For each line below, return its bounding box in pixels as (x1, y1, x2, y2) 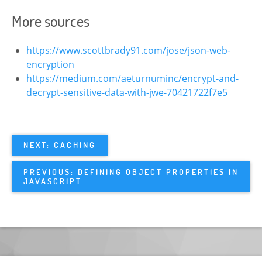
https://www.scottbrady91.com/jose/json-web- (26, 43, 230, 57)
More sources (12, 11, 89, 31)
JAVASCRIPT (23, 175, 82, 187)
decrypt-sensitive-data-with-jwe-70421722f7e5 (26, 85, 227, 99)
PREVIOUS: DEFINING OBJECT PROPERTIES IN (23, 166, 239, 177)
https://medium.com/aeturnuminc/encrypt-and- (26, 71, 239, 85)
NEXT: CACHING (23, 139, 96, 150)
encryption (26, 57, 74, 71)
